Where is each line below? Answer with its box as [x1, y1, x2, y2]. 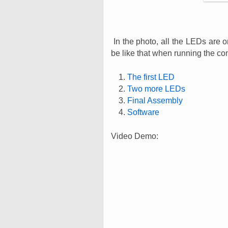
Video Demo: [111, 132, 158, 141]
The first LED [127, 73, 175, 82]
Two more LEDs [127, 84, 185, 94]
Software [127, 108, 159, 117]
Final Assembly [127, 96, 183, 105]
